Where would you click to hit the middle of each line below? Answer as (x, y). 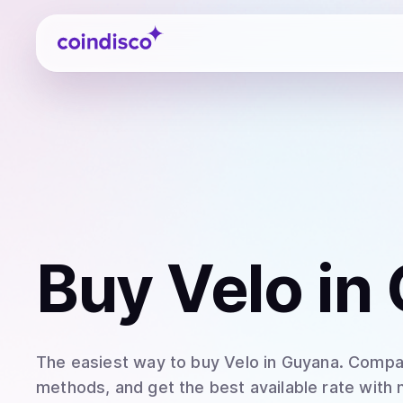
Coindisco (90, 30)
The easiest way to (114, 362)
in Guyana (299, 362)
